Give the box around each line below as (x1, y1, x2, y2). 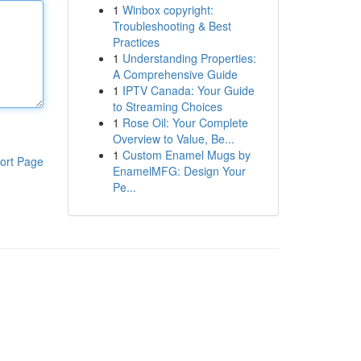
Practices (112, 34, 160, 50)
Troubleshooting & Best (112, 18, 231, 34)
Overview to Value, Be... (112, 131, 234, 147)
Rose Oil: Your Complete (122, 114, 248, 131)
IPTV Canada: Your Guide (122, 82, 255, 98)
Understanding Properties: (122, 50, 256, 66)
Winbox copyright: (122, 2, 214, 18)
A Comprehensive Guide (112, 66, 238, 82)
